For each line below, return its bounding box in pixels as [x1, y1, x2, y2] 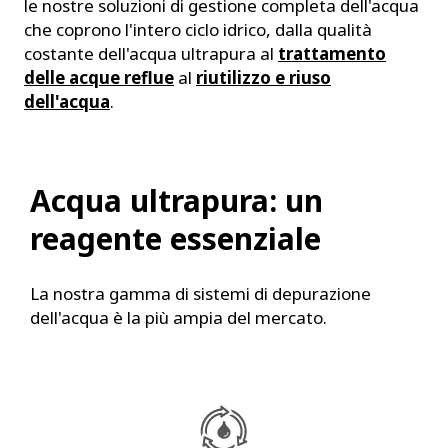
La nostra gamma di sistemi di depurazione [30, 282, 371, 305]
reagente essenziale [30, 218, 321, 259]
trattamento [278, 42, 386, 65]
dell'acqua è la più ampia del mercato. [30, 306, 327, 329]
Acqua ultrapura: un [30, 180, 323, 221]
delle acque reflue [24, 66, 174, 89]
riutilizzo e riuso [196, 66, 331, 89]
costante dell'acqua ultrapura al [24, 42, 278, 65]
